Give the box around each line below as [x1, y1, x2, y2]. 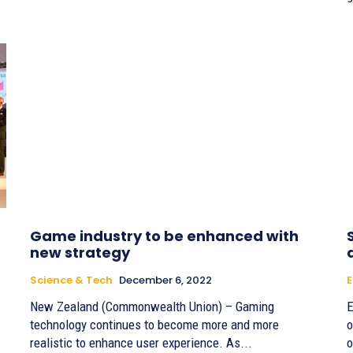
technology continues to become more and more [30, 316, 279, 333]
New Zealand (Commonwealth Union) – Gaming [30, 298, 274, 314]
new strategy [30, 242, 130, 262]
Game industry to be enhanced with [30, 225, 299, 246]
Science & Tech [30, 272, 113, 288]
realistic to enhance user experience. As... [30, 334, 252, 351]
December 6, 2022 [119, 272, 212, 288]
